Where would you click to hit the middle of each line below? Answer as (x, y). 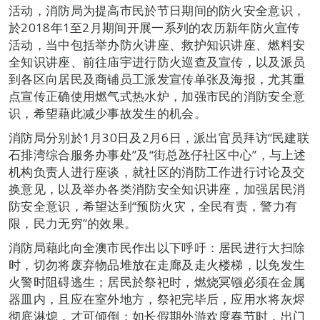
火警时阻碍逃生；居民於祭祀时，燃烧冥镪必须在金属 (157, 282)
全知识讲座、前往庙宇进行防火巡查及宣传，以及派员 (157, 62)
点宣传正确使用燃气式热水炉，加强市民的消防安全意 (157, 96)
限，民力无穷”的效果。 (73, 223)
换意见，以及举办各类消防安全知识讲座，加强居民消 (157, 189)
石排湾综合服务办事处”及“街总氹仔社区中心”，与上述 (157, 155)
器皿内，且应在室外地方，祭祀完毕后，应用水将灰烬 (157, 299)
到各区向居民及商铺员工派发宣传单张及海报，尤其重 (157, 79)
